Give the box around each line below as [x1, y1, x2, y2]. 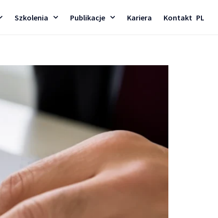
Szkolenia [14, 12, 48, 22]
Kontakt [163, 12, 192, 22]
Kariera [127, 12, 152, 22]
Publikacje [70, 12, 105, 22]
